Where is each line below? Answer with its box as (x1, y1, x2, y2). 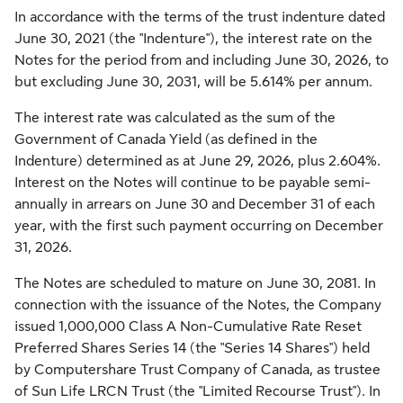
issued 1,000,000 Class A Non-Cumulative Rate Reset (14, 318, 362, 335)
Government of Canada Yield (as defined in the (14, 131, 318, 148)
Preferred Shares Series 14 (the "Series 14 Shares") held (14, 340, 370, 356)
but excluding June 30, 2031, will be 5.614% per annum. (14, 74, 372, 90)
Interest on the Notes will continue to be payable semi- (14, 175, 371, 191)
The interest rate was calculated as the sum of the (14, 110, 336, 126)
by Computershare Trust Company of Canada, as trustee (14, 362, 381, 378)
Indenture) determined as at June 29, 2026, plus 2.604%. (14, 153, 381, 169)
